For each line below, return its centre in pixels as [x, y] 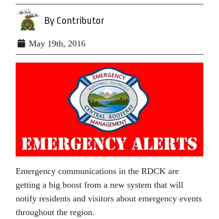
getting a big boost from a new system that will [99, 185]
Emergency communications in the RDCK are [97, 171]
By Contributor [74, 21]
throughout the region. [55, 212]
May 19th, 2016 [56, 44]
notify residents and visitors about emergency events [109, 198]
